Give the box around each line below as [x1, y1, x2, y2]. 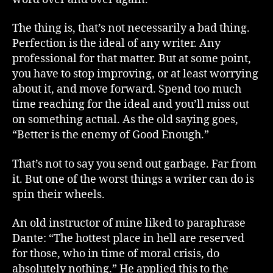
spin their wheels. [12, 187, 105, 202]
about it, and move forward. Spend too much [12, 82, 241, 96]
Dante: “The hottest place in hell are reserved [12, 232, 244, 246]
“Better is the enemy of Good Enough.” [12, 128, 209, 142]
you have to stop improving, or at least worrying [12, 67, 258, 81]
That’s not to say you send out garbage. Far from [12, 157, 257, 171]
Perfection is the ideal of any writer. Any [12, 37, 221, 51]
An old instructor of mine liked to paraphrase [12, 216, 246, 230]
